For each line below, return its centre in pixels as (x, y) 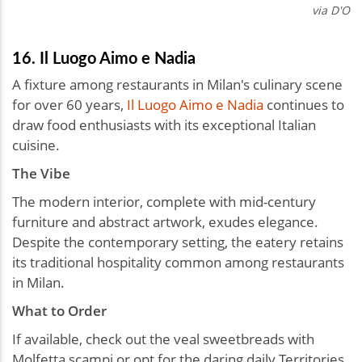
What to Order (59, 311)
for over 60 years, (69, 105)
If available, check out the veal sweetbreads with (163, 339)
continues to (304, 105)
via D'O (331, 11)
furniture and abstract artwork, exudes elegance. (165, 222)
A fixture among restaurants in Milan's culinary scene (177, 85)
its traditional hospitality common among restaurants (178, 263)
